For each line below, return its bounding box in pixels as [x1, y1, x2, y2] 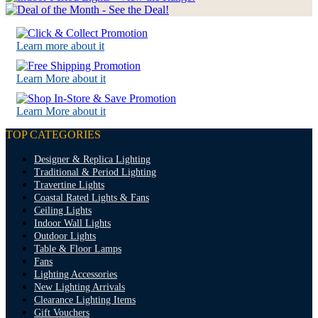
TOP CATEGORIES [6, 128, 101, 141]
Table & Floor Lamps [34, 243, 121, 255]
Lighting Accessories [34, 269, 117, 280]
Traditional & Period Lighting [34, 167, 156, 178]
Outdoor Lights [34, 231, 96, 242]
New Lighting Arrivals [34, 282, 125, 293]
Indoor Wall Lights [34, 218, 111, 229]
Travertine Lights [34, 180, 104, 191]
